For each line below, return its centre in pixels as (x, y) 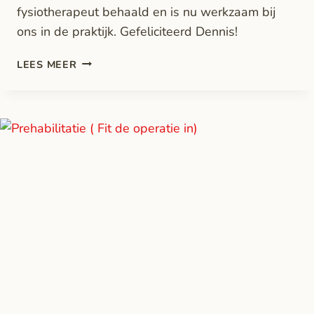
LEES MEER (47, 64)
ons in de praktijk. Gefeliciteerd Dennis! (127, 31)
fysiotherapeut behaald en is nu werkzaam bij (146, 12)
